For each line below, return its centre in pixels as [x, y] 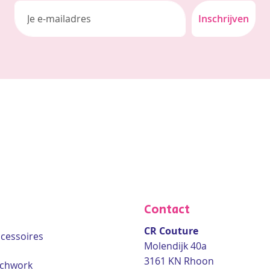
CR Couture [171, 231]
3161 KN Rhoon [179, 261]
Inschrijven [224, 19]
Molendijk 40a [175, 246]
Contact [167, 210]
